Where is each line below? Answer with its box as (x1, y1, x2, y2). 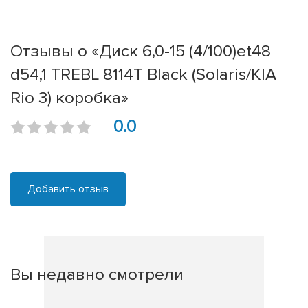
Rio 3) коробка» (10, 87, 129, 109)
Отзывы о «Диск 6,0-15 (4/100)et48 (10, 41, 271, 62)
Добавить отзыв (27, 182, 109, 197)
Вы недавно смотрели (10, 264, 184, 285)
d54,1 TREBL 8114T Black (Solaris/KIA (10, 64, 276, 85)
